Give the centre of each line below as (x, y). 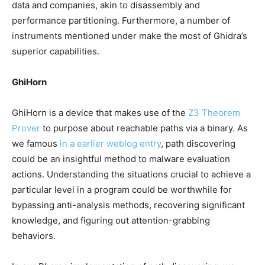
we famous (36, 144)
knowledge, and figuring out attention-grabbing (111, 221)
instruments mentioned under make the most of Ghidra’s (130, 36)
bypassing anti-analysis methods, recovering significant (128, 205)
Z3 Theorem (214, 113)
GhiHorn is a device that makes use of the (100, 113)
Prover (26, 128)
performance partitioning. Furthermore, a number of (121, 21)
